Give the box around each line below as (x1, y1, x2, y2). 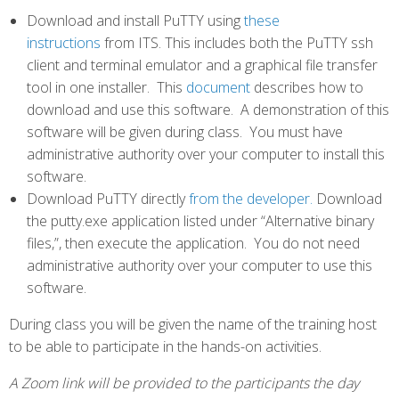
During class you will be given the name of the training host (9, 314, 377, 334)
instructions (27, 33, 101, 53)
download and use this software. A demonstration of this (27, 100, 389, 119)
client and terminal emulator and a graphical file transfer (27, 55, 378, 75)
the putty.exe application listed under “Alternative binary (27, 211, 374, 231)
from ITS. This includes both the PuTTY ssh (101, 33, 373, 53)
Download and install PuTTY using (27, 11, 244, 30)
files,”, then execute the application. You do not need (27, 233, 360, 253)
